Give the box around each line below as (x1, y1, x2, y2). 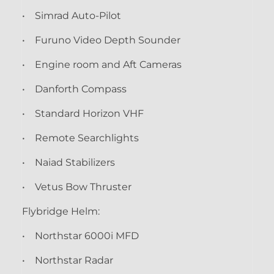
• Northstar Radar (22, 254, 113, 266)
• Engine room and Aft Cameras (22, 58, 182, 70)
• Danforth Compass (22, 83, 127, 95)
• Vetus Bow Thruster (22, 180, 131, 193)
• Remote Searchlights (22, 131, 141, 144)
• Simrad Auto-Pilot (22, 9, 121, 21)
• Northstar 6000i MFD (22, 229, 139, 242)
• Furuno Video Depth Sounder (22, 34, 180, 46)
